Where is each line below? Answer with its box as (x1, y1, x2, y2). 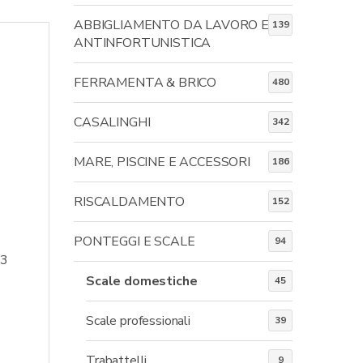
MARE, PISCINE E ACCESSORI (74, 152, 250, 171)
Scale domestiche (86, 271, 198, 290)
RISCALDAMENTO (74, 192, 185, 211)
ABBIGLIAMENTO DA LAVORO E (74, 15, 269, 34)
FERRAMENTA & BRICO (74, 73, 217, 92)
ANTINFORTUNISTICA (74, 33, 211, 52)
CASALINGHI (74, 113, 151, 131)
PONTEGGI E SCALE (74, 232, 195, 250)
